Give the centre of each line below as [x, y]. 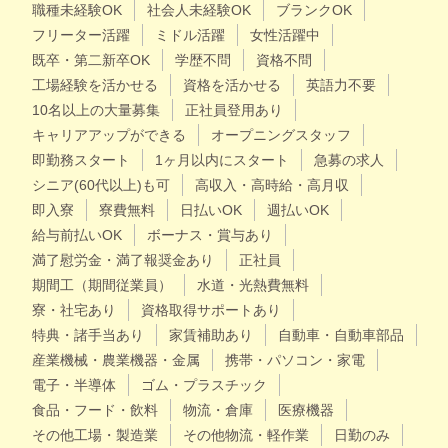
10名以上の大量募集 [96, 110]
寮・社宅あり [74, 310]
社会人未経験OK [199, 10]
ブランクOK [314, 10]
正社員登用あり [234, 110]
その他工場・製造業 [95, 435]
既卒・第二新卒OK [91, 60]
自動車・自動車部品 [341, 335]
